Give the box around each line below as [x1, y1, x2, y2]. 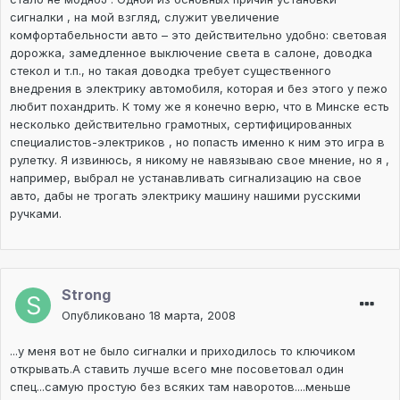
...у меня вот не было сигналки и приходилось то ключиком [10, 344, 355, 359]
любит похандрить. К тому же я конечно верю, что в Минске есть [10, 99, 389, 114]
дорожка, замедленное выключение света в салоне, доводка [10, 46, 372, 61]
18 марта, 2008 [149, 308, 236, 323]
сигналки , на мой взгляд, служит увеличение [10, 10, 279, 25]
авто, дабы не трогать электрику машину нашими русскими [10, 188, 361, 204]
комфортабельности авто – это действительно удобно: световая [10, 28, 387, 43]
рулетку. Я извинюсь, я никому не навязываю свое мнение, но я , [10, 153, 389, 168]
